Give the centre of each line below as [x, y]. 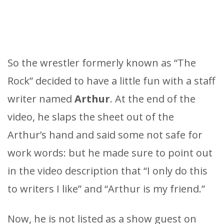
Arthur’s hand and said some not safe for [105, 134]
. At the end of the [153, 98]
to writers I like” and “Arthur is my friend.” [106, 188]
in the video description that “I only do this [107, 170]
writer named [41, 98]
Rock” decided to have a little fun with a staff [111, 80]
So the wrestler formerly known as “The [102, 62]
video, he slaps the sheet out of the [91, 116]
